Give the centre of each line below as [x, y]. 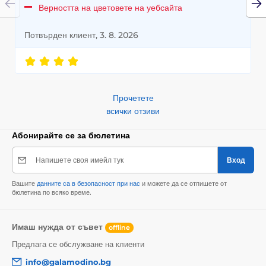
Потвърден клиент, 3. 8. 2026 [81, 35]
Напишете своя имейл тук [80, 160]
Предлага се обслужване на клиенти [78, 244]
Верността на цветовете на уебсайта [110, 8]
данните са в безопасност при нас [88, 184]
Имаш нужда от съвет [58, 227]
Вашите [24, 184]
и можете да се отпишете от [183, 184]
